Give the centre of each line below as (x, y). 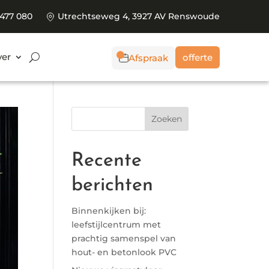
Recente (107, 161)
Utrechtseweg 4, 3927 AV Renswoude (138, 16)
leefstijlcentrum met (116, 225)
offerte (198, 57)
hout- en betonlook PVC (124, 252)
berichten (113, 186)
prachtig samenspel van (124, 238)
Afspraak (148, 58)
